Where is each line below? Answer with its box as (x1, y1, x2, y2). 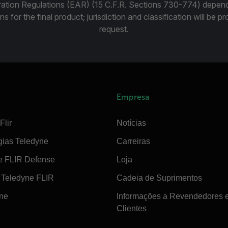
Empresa (117, 92, 150, 101)
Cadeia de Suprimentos (117, 173, 203, 182)
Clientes (117, 204, 147, 213)
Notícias (117, 118, 147, 127)
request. (99, 23, 129, 34)
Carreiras (117, 136, 151, 146)
